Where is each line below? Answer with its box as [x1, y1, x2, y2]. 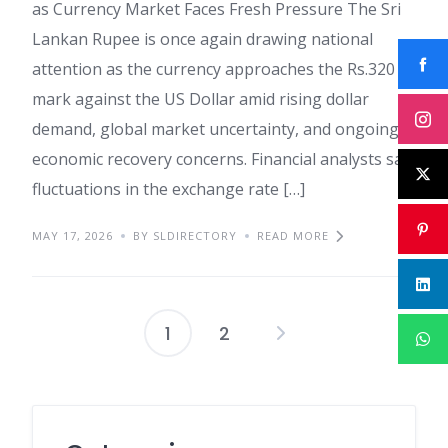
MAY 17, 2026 [32, 228, 113, 244]
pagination [222, 366, 387, 409]
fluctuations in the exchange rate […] [32, 178, 305, 201]
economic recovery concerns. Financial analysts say [32, 148, 411, 171]
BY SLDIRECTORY [133, 228, 237, 244]
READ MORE [257, 228, 329, 244]
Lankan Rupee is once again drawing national [32, 28, 373, 51]
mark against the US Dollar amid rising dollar [32, 88, 369, 111]
